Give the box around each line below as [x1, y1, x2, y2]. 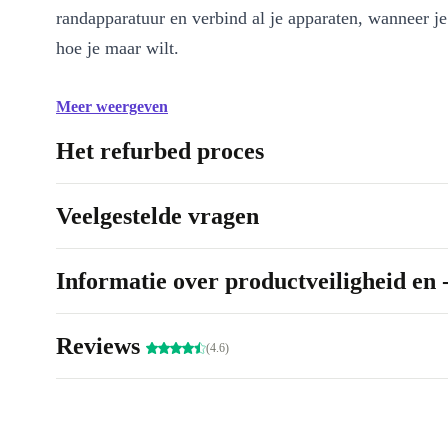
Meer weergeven [56, 98, 168, 116]
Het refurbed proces [56, 138, 264, 165]
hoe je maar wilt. [56, 38, 179, 59]
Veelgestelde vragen [56, 203, 259, 230]
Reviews [56, 333, 146, 360]
